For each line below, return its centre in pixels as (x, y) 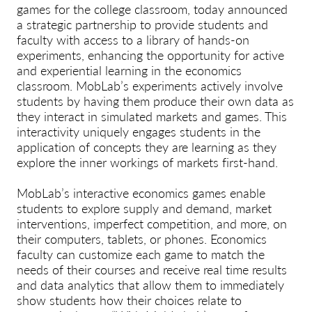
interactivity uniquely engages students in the (139, 131)
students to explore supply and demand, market (144, 208)
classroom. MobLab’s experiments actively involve (150, 85)
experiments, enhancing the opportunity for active (150, 54)
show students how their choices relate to (129, 299)
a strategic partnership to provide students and (142, 24)
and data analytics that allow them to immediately (150, 284)
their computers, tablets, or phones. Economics (142, 238)
